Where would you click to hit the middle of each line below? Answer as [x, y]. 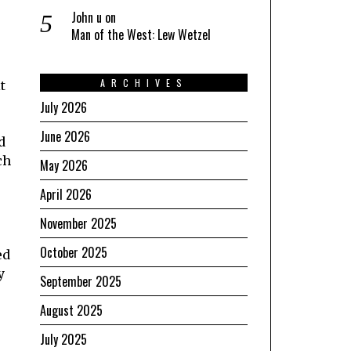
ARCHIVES [144, 82]
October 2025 [74, 252]
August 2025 [71, 310]
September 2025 [81, 281]
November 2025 [78, 223]
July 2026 [63, 107]
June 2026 [65, 136]
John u [87, 17]
